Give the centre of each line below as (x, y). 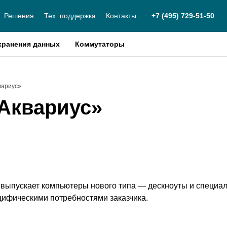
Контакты (121, 16)
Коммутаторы (100, 44)
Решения (19, 16)
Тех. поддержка (70, 16)
